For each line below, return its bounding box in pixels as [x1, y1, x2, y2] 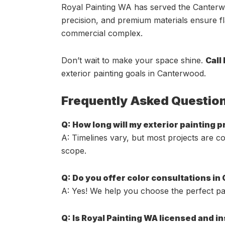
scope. [61, 145, 86, 156]
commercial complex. [61, 28, 143, 38]
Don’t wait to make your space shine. [61, 55, 205, 65]
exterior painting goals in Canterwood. [61, 68, 206, 78]
